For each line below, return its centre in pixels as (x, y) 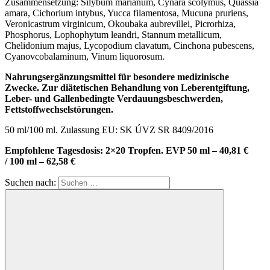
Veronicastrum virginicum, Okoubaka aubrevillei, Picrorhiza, (120, 24)
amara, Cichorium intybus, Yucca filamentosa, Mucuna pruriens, (127, 13)
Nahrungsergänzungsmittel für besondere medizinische (117, 77)
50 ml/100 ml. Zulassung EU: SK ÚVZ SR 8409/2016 (109, 130)
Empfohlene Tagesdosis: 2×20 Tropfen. (84, 150)
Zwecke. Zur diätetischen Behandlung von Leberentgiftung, (127, 87)
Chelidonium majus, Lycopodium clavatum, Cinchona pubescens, (130, 45)
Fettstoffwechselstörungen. (59, 109)
